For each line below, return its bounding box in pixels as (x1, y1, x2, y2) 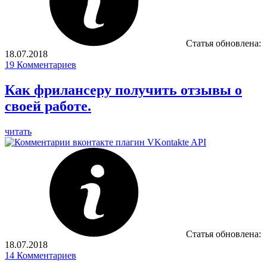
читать (5, 126, 32, 137)
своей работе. (5, 98, 91, 114)
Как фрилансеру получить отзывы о (5, 82, 242, 98)
